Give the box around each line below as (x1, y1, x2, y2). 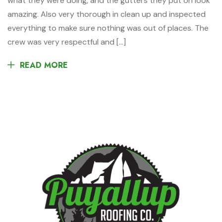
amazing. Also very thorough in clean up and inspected (7, 9, 206, 19)
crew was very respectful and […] (7, 37, 126, 47)
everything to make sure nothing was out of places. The (7, 23, 209, 33)
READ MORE (20, 59, 68, 71)
